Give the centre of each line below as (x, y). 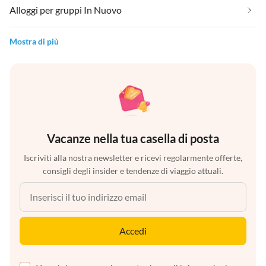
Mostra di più (34, 42)
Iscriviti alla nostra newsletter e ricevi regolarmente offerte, (133, 158)
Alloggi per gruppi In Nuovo (66, 10)
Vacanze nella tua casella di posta (133, 139)
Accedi (133, 231)
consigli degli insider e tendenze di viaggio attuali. (133, 171)
